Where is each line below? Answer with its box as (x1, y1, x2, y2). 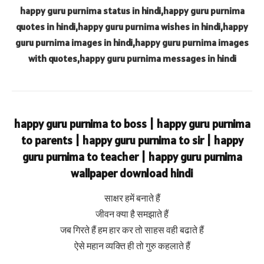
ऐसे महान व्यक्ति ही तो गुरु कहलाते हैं (74, 239, 190, 252)
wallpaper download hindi (71, 166, 193, 181)
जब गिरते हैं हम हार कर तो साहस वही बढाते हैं (60, 223, 204, 236)
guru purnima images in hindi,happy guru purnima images (15, 37, 249, 49)
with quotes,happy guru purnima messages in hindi (28, 52, 236, 65)
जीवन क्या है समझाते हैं (95, 207, 169, 220)
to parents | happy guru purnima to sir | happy (21, 133, 243, 148)
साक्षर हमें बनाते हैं (104, 192, 160, 204)
